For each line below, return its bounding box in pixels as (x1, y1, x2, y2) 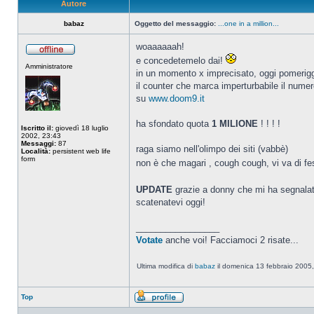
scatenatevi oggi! (136, 197, 205, 207)
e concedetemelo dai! (136, 55, 226, 66)
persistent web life (50, 147, 111, 155)
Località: (21, 147, 50, 155)
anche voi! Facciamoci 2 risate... (163, 235, 299, 245)
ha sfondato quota (136, 118, 212, 129)
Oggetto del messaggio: (135, 20, 216, 27)
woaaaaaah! (136, 41, 184, 52)
